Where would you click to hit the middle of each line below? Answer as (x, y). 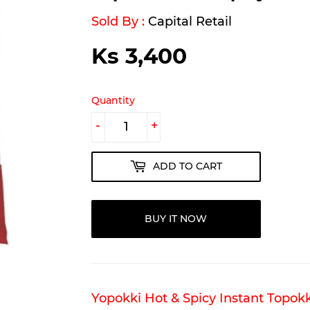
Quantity (113, 100)
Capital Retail (190, 21)
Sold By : (120, 21)
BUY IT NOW (176, 218)
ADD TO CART (188, 166)
